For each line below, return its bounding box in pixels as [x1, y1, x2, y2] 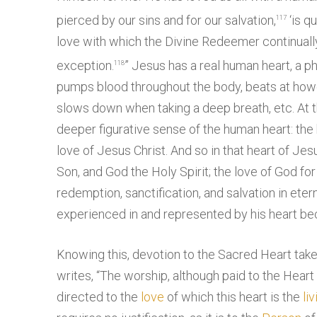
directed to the [57, 289, 141, 305]
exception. [57, 58, 114, 74]
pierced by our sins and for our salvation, [57, 13, 276, 28]
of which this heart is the [164, 289, 303, 305]
